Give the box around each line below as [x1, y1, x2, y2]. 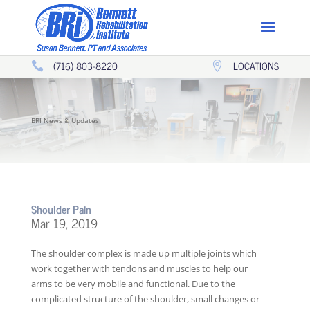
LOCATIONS [233, 57, 280, 73]
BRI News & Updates [38, 144, 124, 157]
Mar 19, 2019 [30, 212, 98, 234]
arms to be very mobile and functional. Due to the [30, 277, 235, 291]
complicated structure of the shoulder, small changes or [30, 293, 259, 306]
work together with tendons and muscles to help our [30, 262, 248, 275]
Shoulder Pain [30, 200, 91, 219]
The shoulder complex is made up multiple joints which [30, 247, 257, 260]
